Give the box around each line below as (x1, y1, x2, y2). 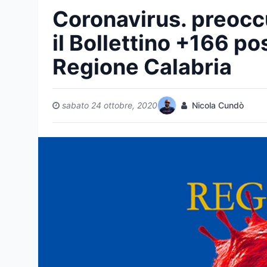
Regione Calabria (52, 54, 232, 80)
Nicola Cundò (190, 100, 244, 110)
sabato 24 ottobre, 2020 (62, 100, 157, 110)
